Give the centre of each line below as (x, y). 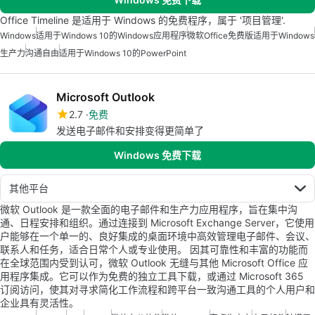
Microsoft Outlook (105, 97)
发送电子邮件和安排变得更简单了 (130, 130)
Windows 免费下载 (157, 155)
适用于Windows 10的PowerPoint (123, 53)
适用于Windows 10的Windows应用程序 (111, 36)
